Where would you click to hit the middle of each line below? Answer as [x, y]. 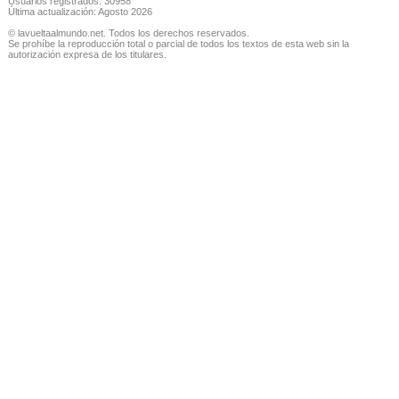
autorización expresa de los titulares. [87, 55]
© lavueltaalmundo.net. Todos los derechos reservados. [128, 33]
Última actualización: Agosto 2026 [80, 12]
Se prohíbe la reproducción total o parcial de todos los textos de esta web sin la [178, 44]
